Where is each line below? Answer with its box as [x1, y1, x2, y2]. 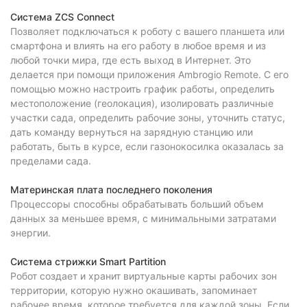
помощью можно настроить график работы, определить [10, 83, 275, 95]
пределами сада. [10, 155, 91, 167]
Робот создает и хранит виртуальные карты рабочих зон [10, 270, 277, 282]
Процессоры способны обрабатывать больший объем [10, 198, 264, 210]
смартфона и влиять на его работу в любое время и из [10, 40, 266, 51]
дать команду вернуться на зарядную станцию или [10, 126, 253, 138]
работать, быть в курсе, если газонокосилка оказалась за [10, 140, 284, 152]
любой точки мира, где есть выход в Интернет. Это [10, 54, 251, 66]
